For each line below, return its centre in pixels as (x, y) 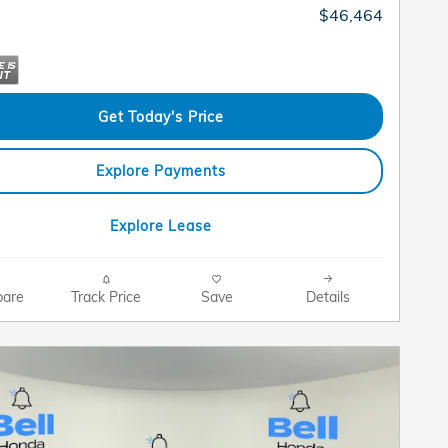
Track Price (105, 296)
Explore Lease (161, 225)
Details (327, 296)
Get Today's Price (161, 116)
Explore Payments (161, 171)
